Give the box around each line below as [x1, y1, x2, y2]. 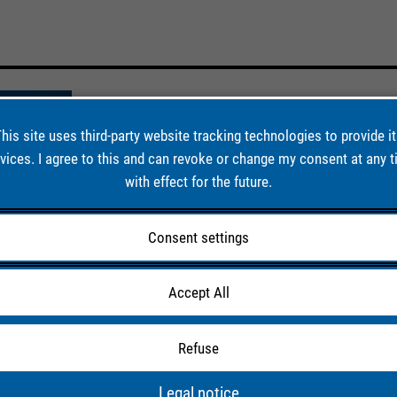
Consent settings [148, 229, 249, 247]
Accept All [167, 284, 230, 302]
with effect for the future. [125, 172, 272, 191]
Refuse [178, 339, 219, 357]
